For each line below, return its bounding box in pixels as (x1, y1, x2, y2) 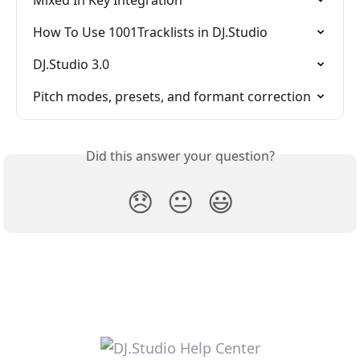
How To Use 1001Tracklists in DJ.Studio (33, 23, 268, 42)
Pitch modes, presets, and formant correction (33, 88, 311, 106)
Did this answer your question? (85, 147, 275, 166)
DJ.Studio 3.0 (33, 55, 109, 74)
